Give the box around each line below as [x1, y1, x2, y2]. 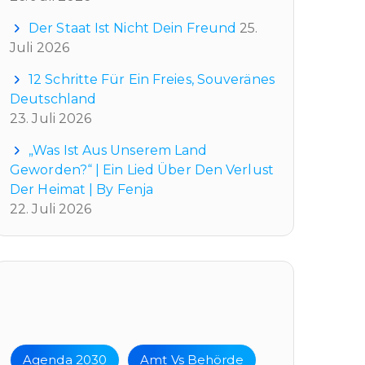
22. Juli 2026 [10, 200, 92, 217]
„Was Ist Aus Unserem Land [29, 142, 208, 158]
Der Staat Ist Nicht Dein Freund [29, 20, 237, 36]
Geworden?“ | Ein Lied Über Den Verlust [10, 161, 274, 178]
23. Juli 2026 [10, 110, 92, 126]
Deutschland [10, 90, 97, 107]
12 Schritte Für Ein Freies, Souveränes [29, 71, 275, 87]
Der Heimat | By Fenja [10, 181, 154, 197]
